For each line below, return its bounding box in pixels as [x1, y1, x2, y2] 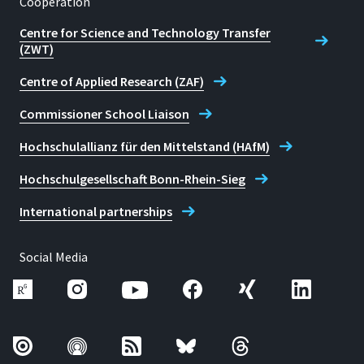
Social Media [19, 249, 88, 265]
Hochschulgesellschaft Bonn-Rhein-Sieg [19, 171, 245, 187]
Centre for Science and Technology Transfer [19, 24, 271, 41]
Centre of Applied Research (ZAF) [19, 73, 204, 89]
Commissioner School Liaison [19, 106, 189, 122]
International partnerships [19, 203, 172, 219]
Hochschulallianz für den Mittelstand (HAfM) [19, 138, 270, 154]
